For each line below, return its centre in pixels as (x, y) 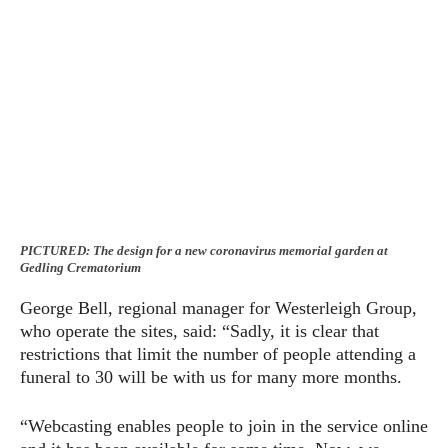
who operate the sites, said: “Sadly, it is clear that (199, 330)
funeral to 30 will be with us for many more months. (211, 376)
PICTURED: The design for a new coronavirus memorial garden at (204, 250)
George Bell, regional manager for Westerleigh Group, (218, 307)
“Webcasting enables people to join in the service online (224, 425)
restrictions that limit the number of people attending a (218, 353)
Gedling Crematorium (80, 267)
